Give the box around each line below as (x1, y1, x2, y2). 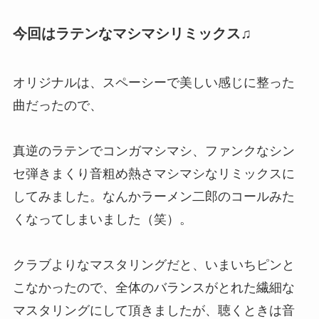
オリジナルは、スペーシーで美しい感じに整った (12, 75, 295, 90)
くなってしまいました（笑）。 (12, 212, 192, 227)
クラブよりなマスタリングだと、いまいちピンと (12, 258, 295, 273)
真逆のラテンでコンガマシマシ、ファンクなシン (12, 144, 295, 159)
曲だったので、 (12, 98, 103, 113)
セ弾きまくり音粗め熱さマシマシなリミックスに (12, 167, 295, 182)
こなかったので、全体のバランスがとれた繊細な (12, 281, 295, 296)
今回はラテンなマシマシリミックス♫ (12, 26, 251, 42)
